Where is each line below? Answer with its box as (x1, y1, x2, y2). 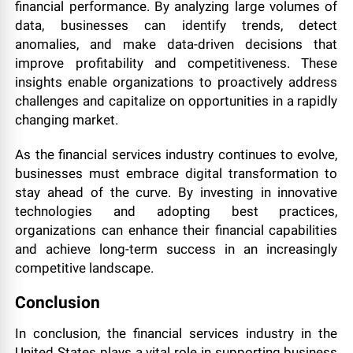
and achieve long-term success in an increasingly (15, 241, 338, 257)
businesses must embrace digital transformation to (15, 165, 338, 181)
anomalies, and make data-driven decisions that (15, 36, 338, 52)
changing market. (15, 112, 119, 128)
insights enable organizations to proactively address (15, 74, 338, 90)
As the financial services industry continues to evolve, (15, 147, 338, 162)
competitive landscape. (15, 260, 154, 276)
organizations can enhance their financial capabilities (15, 222, 338, 238)
